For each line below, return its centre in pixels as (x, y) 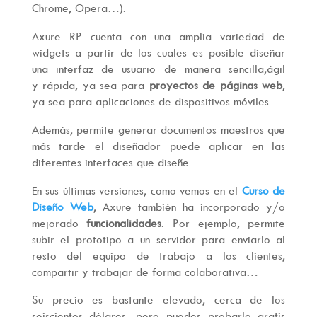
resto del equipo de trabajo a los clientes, (158, 255)
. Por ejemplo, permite (224, 223)
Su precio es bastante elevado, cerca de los (158, 300)
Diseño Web (62, 206)
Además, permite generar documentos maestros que (158, 129)
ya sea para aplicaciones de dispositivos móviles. (151, 101)
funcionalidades (124, 223)
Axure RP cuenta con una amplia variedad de (158, 36)
